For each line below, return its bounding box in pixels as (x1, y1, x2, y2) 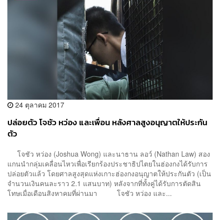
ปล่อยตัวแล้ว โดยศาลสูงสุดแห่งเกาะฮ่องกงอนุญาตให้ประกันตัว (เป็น (7, 168, 211, 179)
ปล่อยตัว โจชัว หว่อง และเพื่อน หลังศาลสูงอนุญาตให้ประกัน (7, 116, 207, 129)
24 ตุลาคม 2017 (13, 99, 64, 110)
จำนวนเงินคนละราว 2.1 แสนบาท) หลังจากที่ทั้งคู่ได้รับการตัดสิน (7, 178, 201, 189)
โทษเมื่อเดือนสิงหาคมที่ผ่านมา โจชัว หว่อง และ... (7, 188, 172, 198)
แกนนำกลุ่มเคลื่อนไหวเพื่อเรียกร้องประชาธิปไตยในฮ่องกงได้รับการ (7, 159, 208, 169)
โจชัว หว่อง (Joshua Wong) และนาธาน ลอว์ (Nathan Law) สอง (7, 149, 210, 159)
